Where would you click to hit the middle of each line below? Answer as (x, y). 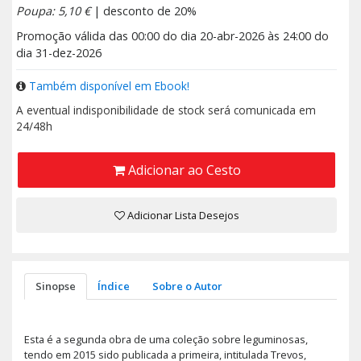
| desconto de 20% (143, 10)
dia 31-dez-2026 (59, 52)
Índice (114, 286)
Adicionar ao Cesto (183, 170)
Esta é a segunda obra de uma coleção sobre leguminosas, (166, 340)
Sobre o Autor (187, 286)
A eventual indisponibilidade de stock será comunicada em (166, 110)
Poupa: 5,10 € (53, 10)
